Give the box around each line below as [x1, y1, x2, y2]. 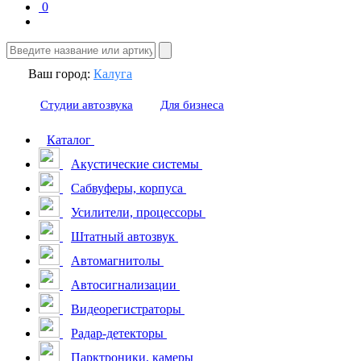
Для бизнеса [160, 98, 224, 111]
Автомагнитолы [71, 254, 160, 268]
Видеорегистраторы [71, 302, 181, 316]
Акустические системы [71, 157, 199, 171]
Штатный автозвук [71, 230, 175, 243]
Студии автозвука [40, 98, 133, 111]
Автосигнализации [71, 278, 176, 292]
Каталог [47, 133, 91, 147]
